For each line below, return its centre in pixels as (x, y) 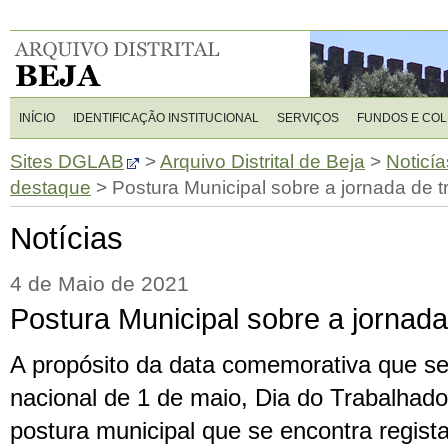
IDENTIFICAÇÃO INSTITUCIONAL (166, 118)
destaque (50, 187)
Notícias (66, 238)
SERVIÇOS (308, 118)
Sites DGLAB (67, 161)
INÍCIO (37, 118)
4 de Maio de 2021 (99, 284)
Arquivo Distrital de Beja (262, 161)
